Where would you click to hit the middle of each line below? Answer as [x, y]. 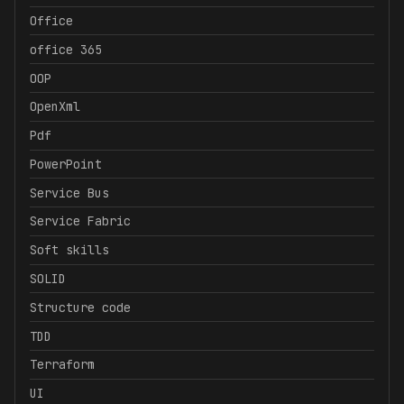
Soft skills [69, 250]
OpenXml [55, 107]
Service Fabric [80, 221]
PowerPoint [66, 164]
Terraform [62, 365]
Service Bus [69, 193]
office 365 [66, 49]
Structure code [80, 307]
